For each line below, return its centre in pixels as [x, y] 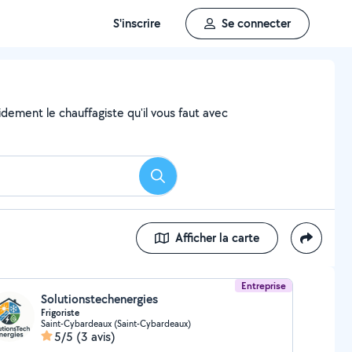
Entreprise [264, 286]
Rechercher [186, 181]
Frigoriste [60, 313]
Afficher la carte [217, 238]
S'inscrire [137, 23]
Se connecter [256, 23]
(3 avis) [95, 337]
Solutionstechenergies [99, 299]
